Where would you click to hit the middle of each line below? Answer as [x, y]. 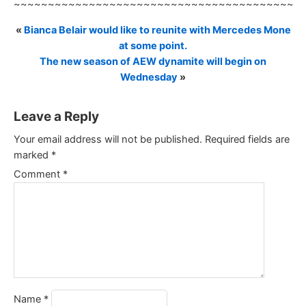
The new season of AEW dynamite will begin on [153, 61]
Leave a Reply [56, 116]
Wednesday [149, 77]
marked [32, 155]
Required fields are [247, 139]
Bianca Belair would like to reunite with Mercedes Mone [157, 30]
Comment [38, 174]
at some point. [153, 45]
